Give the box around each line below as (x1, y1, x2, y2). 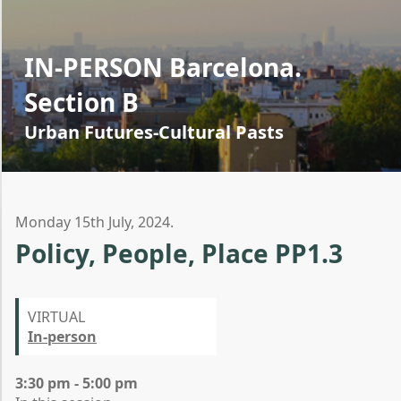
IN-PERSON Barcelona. (24, 50, 302, 84)
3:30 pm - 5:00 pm (15, 373, 138, 393)
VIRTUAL (28, 307, 85, 327)
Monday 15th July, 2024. (15, 212, 174, 232)
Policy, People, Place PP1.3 (15, 236, 343, 270)
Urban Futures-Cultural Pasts (24, 120, 284, 144)
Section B (24, 85, 139, 119)
